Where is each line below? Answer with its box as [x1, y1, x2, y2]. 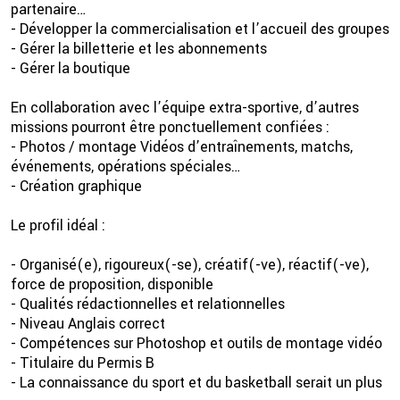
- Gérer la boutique [11, 58, 130, 79]
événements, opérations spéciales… [11, 156, 241, 178]
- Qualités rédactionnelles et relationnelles [11, 294, 285, 315]
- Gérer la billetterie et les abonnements [11, 38, 267, 60]
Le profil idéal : [11, 215, 105, 237]
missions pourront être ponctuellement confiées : [11, 117, 329, 138]
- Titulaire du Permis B [11, 353, 154, 374]
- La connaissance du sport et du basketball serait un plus [11, 372, 382, 394]
